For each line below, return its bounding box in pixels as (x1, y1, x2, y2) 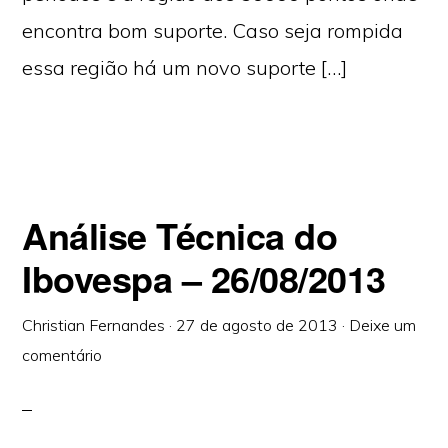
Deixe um (349, 315, 417, 335)
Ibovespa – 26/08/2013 (22, 252, 386, 304)
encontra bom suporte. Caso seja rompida (22, 18, 404, 43)
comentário (22, 345, 103, 365)
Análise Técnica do (22, 209, 338, 261)
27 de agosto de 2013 (176, 315, 339, 335)
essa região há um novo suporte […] (22, 55, 348, 80)
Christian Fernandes (22, 315, 166, 335)
